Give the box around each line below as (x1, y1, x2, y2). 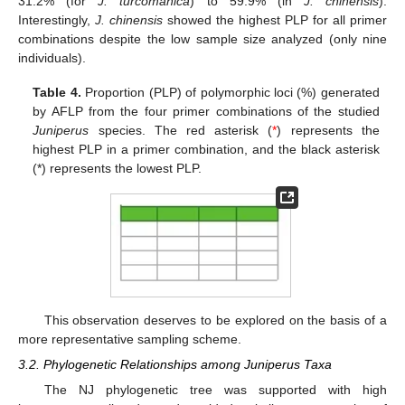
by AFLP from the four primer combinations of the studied (33, 103, 380, 118)
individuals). (18, 50, 86, 65)
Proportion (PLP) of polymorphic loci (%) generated (80, 84, 380, 99)
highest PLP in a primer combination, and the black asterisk (33, 141, 380, 156)
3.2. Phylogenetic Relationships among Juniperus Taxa (18, 356, 332, 372)
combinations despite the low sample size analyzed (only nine (18, 31, 387, 46)
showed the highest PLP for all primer (163, 12, 387, 27)
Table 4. (33, 84, 81, 99)
